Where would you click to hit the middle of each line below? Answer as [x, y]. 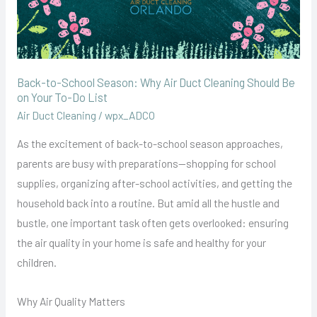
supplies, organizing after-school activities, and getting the [154, 183]
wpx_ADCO [129, 115]
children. [36, 263]
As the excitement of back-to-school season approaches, [150, 144]
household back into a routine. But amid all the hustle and [148, 203]
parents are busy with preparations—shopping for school [146, 163]
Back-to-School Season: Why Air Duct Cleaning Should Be [156, 83]
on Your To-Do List [62, 98]
